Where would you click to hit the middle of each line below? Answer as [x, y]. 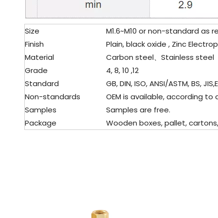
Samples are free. [134, 110]
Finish [34, 44]
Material [39, 57]
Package [41, 123]
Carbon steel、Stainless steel [156, 57]
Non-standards [53, 97]
